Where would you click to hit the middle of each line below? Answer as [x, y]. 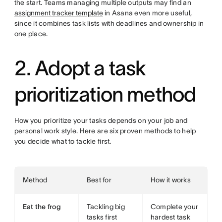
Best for [99, 180]
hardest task [170, 217]
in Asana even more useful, [147, 13]
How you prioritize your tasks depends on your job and [101, 120]
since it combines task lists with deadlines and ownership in [109, 23]
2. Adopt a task [80, 68]
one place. [31, 34]
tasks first [102, 217]
